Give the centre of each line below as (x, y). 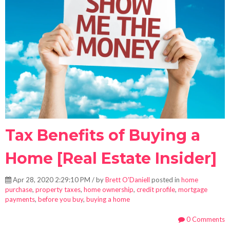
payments (20, 199)
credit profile (156, 189)
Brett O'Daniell (128, 179)
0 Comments (205, 219)
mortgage (193, 189)
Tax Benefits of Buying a (103, 135)
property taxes (58, 189)
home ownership (109, 189)
